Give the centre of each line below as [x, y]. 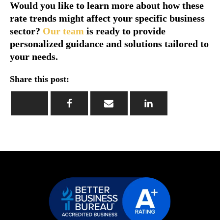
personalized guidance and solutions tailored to [109, 44]
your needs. [34, 56]
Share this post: [40, 79]
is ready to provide [125, 31]
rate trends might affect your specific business [107, 18]
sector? [26, 31]
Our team [63, 31]
